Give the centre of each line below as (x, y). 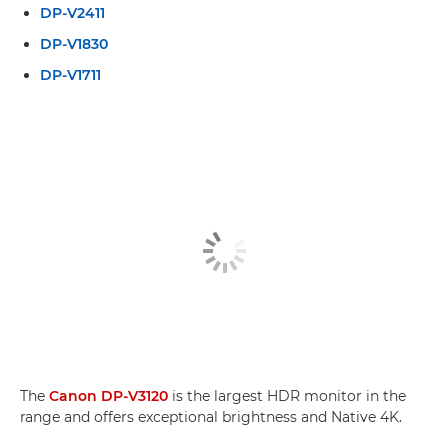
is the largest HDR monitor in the (287, 395)
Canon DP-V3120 (108, 395)
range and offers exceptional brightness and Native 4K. (211, 416)
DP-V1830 (74, 44)
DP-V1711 (70, 75)
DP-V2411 (72, 13)
